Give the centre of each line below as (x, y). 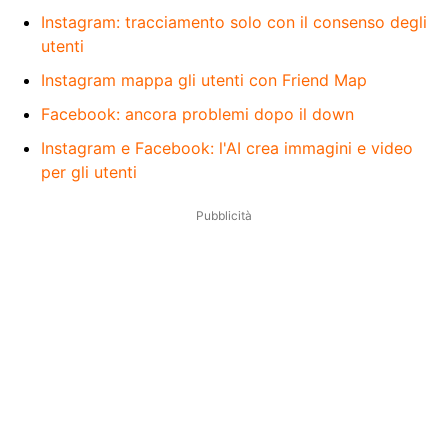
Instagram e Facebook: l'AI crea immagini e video (227, 147)
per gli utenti (89, 171)
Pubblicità (224, 215)
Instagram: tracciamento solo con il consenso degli (234, 21)
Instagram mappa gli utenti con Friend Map (204, 79)
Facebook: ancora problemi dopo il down (197, 113)
